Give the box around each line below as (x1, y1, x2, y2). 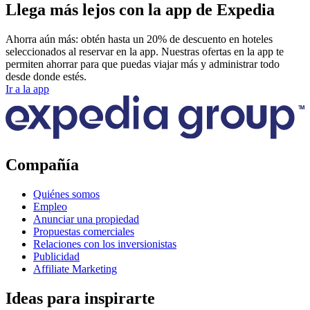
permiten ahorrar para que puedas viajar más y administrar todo (6, 57, 280, 70)
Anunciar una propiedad (33, 212, 139, 225)
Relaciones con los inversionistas (33, 237, 176, 250)
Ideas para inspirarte (6, 289, 155, 307)
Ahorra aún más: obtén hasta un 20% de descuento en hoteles (6, 33, 273, 45)
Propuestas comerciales (33, 225, 134, 237)
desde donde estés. (6, 70, 86, 82)
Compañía (6, 155, 79, 174)
